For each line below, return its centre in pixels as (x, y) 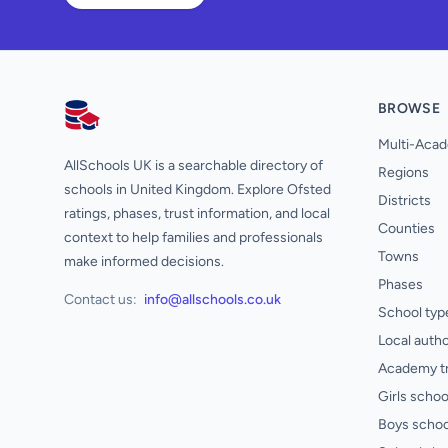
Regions (403, 172)
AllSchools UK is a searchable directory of (193, 165)
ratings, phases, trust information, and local (197, 213)
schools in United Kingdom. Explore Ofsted (197, 189)
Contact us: (100, 299)
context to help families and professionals (193, 237)
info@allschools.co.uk (212, 299)
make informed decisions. (144, 261)
